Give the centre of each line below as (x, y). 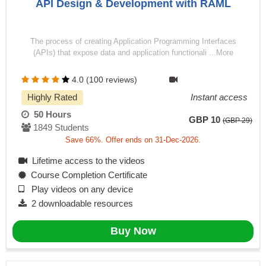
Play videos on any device (79, 189)
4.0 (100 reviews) (104, 80)
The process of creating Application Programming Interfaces (133, 42)
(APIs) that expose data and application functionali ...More (133, 53)
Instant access (219, 98)
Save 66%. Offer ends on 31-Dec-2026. (133, 140)
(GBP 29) (237, 121)
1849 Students (60, 128)
